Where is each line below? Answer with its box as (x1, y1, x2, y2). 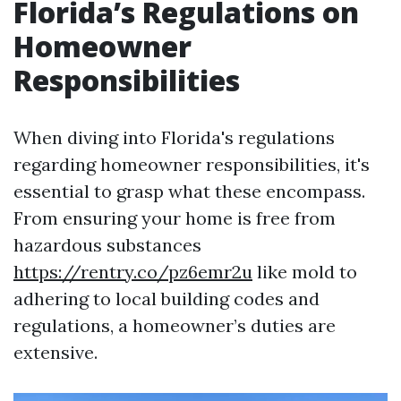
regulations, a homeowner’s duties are (13, 314, 336, 337)
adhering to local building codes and (13, 287, 320, 310)
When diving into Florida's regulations (13, 126, 335, 149)
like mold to (252, 260, 357, 283)
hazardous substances (13, 234, 201, 256)
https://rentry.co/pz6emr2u (13, 260, 252, 283)
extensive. (13, 341, 98, 363)
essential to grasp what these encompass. (13, 180, 365, 202)
